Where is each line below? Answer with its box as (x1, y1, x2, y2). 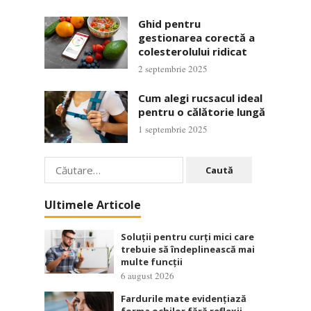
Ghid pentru (138, 17, 201, 31)
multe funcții (121, 255, 183, 268)
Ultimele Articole (44, 197, 141, 212)
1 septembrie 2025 (138, 123, 208, 135)
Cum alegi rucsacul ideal (138, 91, 262, 105)
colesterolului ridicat (138, 44, 247, 58)
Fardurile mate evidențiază (121, 292, 246, 305)
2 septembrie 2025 (138, 62, 208, 75)
